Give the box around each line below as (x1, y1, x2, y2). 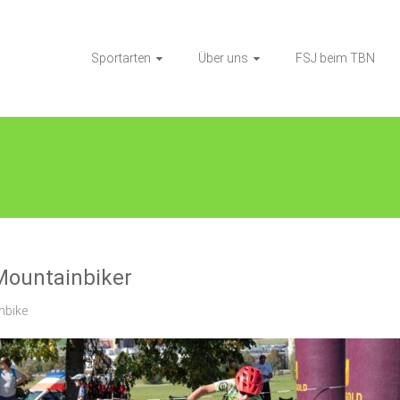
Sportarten (91, 51, 151, 65)
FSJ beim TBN (296, 51, 375, 65)
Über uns (198, 51, 248, 65)
